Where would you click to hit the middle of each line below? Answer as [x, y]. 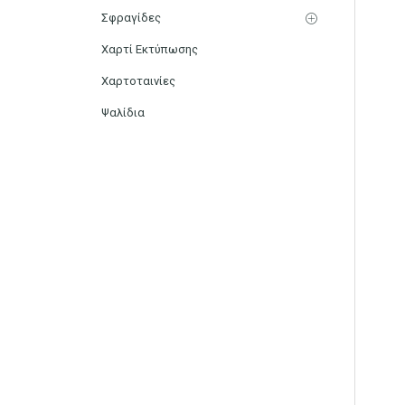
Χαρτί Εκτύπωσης [150, 49]
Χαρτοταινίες [138, 80]
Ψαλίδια [123, 112]
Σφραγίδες [131, 17]
